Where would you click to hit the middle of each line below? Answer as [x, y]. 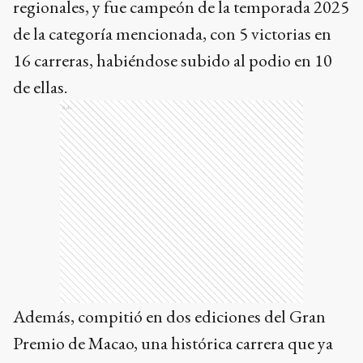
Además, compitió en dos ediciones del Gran [169, 317]
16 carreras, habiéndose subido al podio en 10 [173, 61]
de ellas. [40, 88]
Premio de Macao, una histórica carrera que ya [173, 344]
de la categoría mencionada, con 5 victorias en [172, 34]
